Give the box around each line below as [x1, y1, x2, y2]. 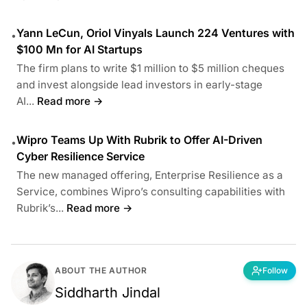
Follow [262, 265, 288, 275]
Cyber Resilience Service [16, 149, 145, 163]
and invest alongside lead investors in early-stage [16, 77, 262, 91]
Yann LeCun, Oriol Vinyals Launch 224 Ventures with [16, 25, 295, 40]
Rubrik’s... [16, 201, 64, 214]
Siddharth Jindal [55, 284, 160, 301]
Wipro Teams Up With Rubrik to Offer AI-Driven [16, 132, 262, 147]
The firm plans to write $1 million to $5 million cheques [16, 61, 284, 75]
